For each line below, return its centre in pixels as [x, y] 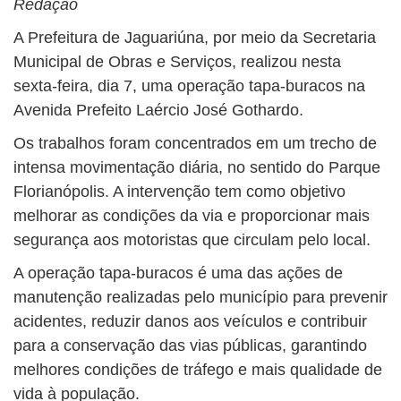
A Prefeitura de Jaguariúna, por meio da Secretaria [195, 38]
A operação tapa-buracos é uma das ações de [178, 273]
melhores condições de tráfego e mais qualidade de [198, 370]
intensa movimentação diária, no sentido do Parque [197, 168]
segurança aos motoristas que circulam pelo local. [192, 240]
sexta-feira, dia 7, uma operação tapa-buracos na [189, 86]
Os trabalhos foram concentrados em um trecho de [195, 144]
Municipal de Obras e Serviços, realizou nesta [177, 62]
